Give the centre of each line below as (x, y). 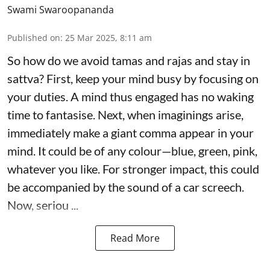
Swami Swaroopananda (61, 9)
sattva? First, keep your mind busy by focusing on (133, 78)
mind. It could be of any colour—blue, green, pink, (132, 150)
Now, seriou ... (43, 205)
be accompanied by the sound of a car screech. (126, 187)
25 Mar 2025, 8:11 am (108, 37)
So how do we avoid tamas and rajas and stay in (129, 60)
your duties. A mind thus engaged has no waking (130, 96)
